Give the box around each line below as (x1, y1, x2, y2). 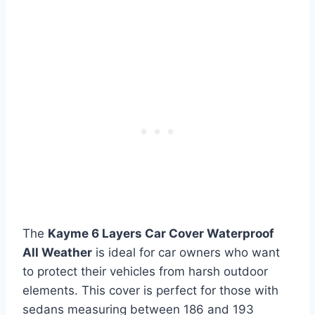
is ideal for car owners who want (92, 245, 280, 260)
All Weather (22, 245, 92, 260)
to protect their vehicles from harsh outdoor (22, 264, 268, 279)
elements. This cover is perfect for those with (22, 283, 278, 298)
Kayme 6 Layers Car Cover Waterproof (48, 226, 274, 241)
